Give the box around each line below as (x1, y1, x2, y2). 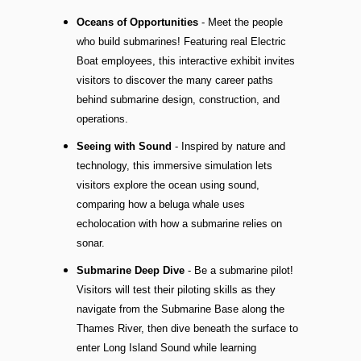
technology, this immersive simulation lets (76, 160, 272, 172)
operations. (76, 113, 128, 126)
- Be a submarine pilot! (184, 264, 293, 277)
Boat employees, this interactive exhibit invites (76, 55, 295, 68)
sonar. (76, 237, 105, 250)
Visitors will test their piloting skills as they (76, 284, 276, 297)
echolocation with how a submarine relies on (76, 218, 282, 230)
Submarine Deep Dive (76, 264, 185, 277)
